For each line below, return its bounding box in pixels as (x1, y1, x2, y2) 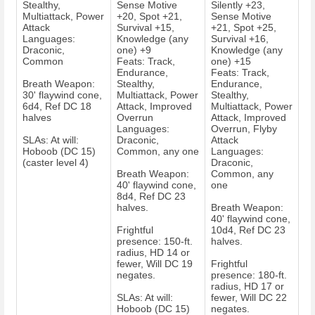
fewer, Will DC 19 (117, 258, 193, 270)
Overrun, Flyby (211, 123, 277, 135)
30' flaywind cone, (22, 89, 102, 101)
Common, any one (117, 146, 199, 157)
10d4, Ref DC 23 (211, 224, 285, 236)
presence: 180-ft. (211, 269, 287, 281)
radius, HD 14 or (117, 247, 190, 259)
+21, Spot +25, (211, 22, 276, 34)
